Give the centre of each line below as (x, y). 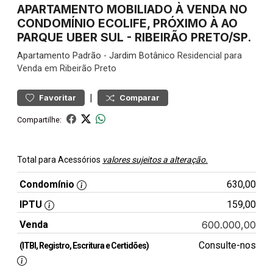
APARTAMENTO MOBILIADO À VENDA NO (132, 9)
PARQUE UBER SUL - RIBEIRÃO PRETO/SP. (134, 37)
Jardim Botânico (142, 56)
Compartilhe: (39, 119)
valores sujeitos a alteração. (155, 160)
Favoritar (58, 98)
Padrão (87, 56)
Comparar (140, 98)
